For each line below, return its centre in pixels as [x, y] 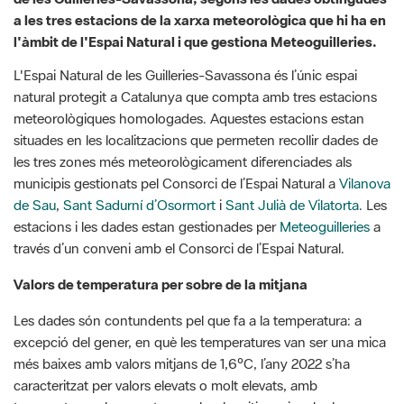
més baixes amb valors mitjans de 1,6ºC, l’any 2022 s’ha [182, 298]
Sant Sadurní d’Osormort [139, 139]
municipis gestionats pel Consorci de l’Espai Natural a [176, 118]
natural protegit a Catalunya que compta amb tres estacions [195, 31]
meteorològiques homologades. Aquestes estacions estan [189, 53]
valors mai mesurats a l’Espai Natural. [124, 363]
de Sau [35, 139]
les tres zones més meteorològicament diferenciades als [183, 96]
